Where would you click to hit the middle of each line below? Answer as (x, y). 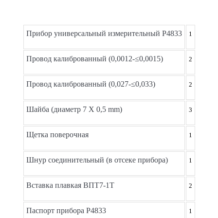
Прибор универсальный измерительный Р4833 (104, 33)
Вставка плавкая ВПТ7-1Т (70, 185)
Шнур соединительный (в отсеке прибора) (97, 160)
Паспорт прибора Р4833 (66, 210)
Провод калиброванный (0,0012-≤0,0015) (94, 58)
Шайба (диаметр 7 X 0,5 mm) (74, 109)
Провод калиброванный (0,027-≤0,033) (91, 84)
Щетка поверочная (57, 134)
